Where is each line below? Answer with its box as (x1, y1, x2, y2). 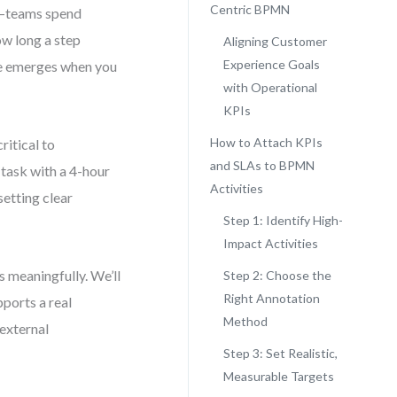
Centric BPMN (209, 2, 290, 17)
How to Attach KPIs (209, 135, 323, 150)
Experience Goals (222, 57, 320, 72)
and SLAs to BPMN (209, 158, 315, 173)
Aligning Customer (222, 34, 327, 49)
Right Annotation (222, 291, 320, 306)
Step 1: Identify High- (222, 213, 343, 228)
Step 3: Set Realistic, (222, 346, 338, 361)
